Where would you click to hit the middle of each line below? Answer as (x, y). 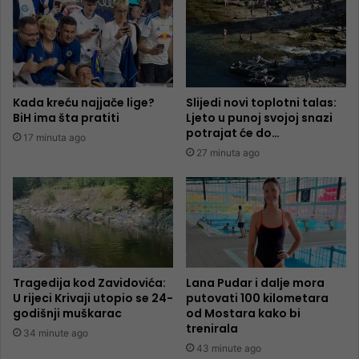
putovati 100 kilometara (257, 298)
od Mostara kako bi (243, 314)
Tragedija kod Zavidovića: (89, 283)
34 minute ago (56, 333)
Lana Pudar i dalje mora (255, 283)
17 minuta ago (54, 138)
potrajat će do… (233, 133)
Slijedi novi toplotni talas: (261, 103)
